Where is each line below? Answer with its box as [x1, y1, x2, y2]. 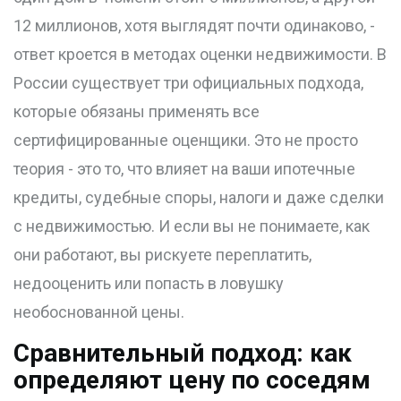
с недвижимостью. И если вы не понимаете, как [13, 217, 370, 236]
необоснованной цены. [13, 303, 184, 322]
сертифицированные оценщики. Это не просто [13, 131, 358, 150]
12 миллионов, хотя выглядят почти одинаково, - [13, 16, 375, 36]
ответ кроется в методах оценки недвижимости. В [13, 45, 387, 64]
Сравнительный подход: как [13, 338, 352, 369]
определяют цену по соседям [13, 365, 371, 396]
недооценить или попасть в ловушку [13, 274, 284, 294]
